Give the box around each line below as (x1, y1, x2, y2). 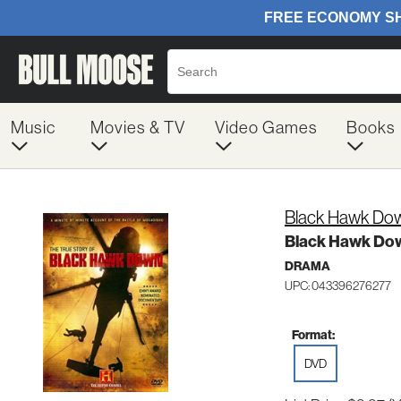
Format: (292, 326, 335, 343)
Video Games (214, 116, 318, 138)
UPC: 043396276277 (285, 277, 391, 294)
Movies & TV (90, 116, 185, 138)
